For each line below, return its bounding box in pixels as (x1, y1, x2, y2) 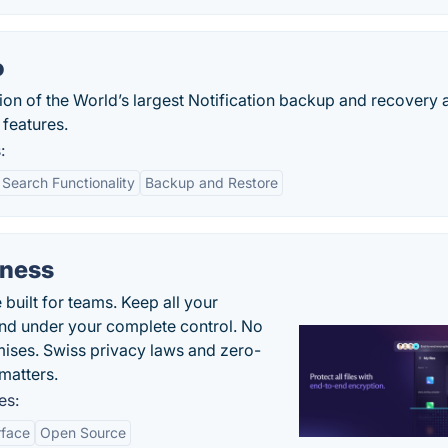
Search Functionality (2, 174, 135, 191)
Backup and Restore (145, 174, 278, 191)
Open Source (40, 424, 126, 441)
